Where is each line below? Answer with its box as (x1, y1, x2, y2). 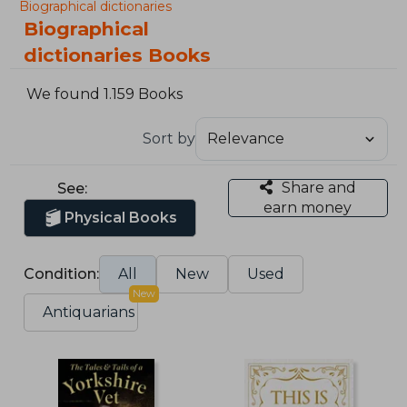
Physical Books (65, 208, 178, 226)
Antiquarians (43, 303, 135, 321)
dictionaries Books (24, 44, 212, 66)
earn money (263, 198, 352, 216)
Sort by (142, 129, 195, 147)
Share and (281, 178, 356, 196)
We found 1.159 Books (26, 85, 184, 104)
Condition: (24, 264, 100, 283)
